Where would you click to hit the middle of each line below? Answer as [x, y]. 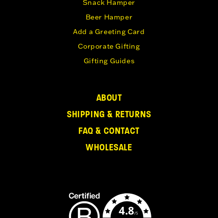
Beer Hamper [109, 17]
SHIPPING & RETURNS [109, 114]
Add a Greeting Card [109, 32]
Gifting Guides [109, 61]
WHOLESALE [109, 147]
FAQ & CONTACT [109, 131]
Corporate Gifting [109, 46]
